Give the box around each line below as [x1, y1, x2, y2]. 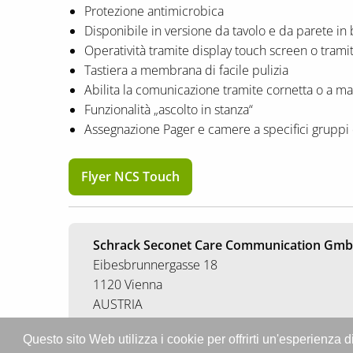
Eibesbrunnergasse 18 [93, 256, 217, 274]
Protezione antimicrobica [84, 2, 224, 20]
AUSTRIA [93, 295, 143, 314]
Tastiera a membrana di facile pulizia [84, 61, 288, 79]
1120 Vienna [93, 276, 162, 294]
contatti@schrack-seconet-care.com [93, 328, 292, 346]
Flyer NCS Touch [81, 167, 180, 185]
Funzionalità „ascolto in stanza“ [84, 100, 253, 118]
